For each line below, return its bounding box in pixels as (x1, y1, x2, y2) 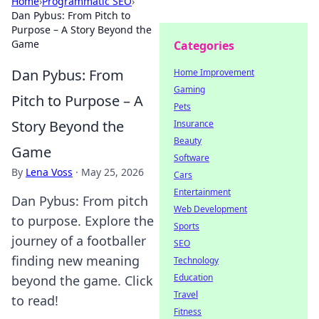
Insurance (174, 117, 214, 130)
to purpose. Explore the (11, 212, 154, 229)
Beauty (174, 135, 202, 147)
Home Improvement (174, 66, 254, 78)
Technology (174, 254, 219, 266)
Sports (174, 220, 199, 232)
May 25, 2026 (81, 165, 144, 179)
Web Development (174, 203, 247, 215)
